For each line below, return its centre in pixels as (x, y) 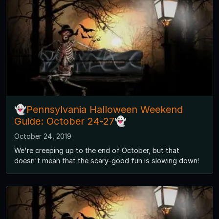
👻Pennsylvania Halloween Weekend (99, 110)
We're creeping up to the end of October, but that (97, 151)
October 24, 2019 (43, 136)
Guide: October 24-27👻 (70, 121)
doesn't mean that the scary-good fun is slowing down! (107, 161)
